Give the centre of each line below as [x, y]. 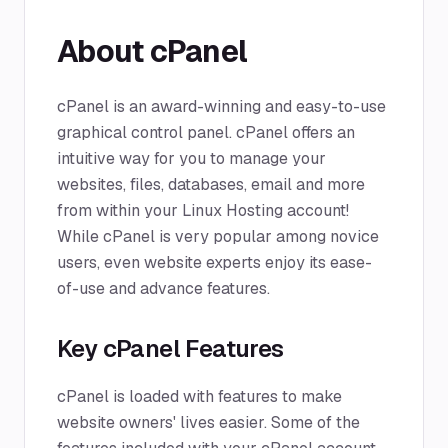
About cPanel [152, 51]
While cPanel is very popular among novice [218, 236]
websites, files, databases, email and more [211, 184]
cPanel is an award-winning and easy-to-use [221, 106]
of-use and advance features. [163, 288]
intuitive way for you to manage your [191, 158]
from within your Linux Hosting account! [203, 210]
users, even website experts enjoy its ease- [214, 262]
